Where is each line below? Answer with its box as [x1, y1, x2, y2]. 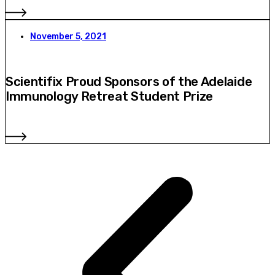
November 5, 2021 [30, 31, 106, 42]
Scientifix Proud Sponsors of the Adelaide [6, 74, 252, 89]
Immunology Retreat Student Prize [6, 88, 214, 104]
